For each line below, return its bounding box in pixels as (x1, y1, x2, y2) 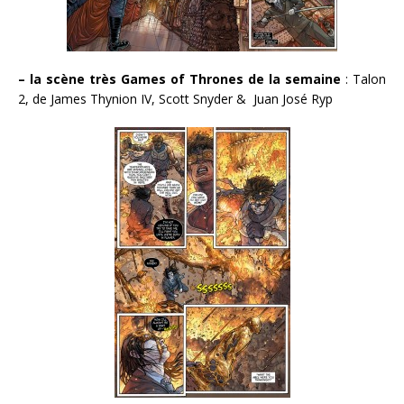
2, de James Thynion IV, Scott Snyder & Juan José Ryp (18, 90, 333, 108)
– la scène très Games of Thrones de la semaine (18, 70, 341, 88)
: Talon (341, 70, 386, 88)
